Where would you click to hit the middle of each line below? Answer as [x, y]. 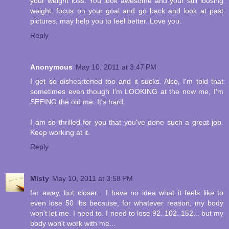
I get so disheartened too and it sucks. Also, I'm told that [127, 82]
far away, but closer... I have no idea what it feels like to [127, 193]
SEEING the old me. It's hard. [78, 102]
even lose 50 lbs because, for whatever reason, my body [127, 203]
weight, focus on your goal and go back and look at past [127, 11]
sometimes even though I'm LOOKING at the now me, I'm [127, 92]
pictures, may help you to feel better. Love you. [106, 21]
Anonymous [51, 67]
